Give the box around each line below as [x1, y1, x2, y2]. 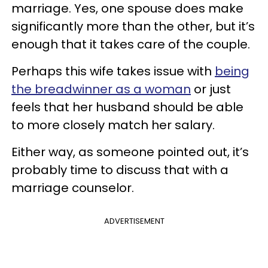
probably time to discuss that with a [11, 162, 229, 178]
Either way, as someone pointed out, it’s [11, 144, 249, 160]
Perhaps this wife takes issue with [11, 63, 215, 80]
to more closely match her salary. [11, 117, 218, 133]
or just [191, 81, 231, 98]
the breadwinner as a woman [11, 81, 191, 98]
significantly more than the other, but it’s [11, 18, 255, 35]
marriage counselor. [11, 179, 134, 196]
